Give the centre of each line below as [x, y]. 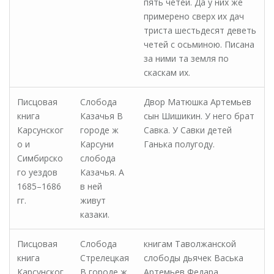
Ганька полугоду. [179, 144]
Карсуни [97, 144]
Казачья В [102, 116]
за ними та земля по [186, 58]
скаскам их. [167, 72]
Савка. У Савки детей [188, 130]
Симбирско [40, 158]
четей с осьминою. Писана [199, 44]
